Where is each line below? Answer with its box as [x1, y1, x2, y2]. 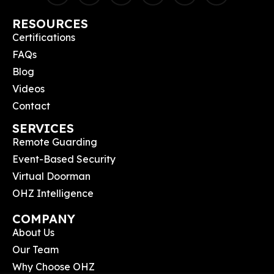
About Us [12, 226, 54, 239]
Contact [12, 99, 50, 112]
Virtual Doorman [12, 169, 91, 182]
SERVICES [12, 120, 74, 136]
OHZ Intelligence [12, 187, 94, 199]
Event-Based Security [12, 152, 116, 165]
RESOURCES [12, 15, 88, 31]
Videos [12, 82, 45, 95]
